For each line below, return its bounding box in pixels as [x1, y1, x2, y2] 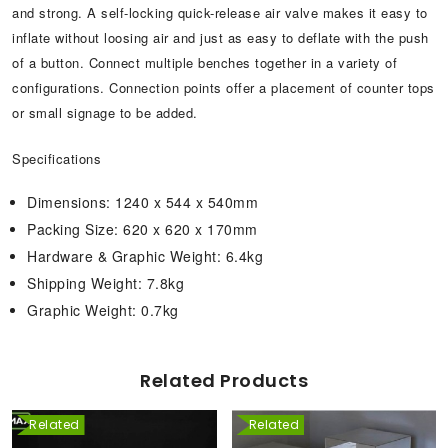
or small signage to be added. [12, 102, 198, 122]
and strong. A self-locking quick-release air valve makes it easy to [12, 2, 428, 22]
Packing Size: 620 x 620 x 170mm [27, 218, 258, 239]
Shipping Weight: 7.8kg [27, 272, 184, 293]
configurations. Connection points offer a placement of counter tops [12, 77, 435, 97]
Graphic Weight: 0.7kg [27, 299, 179, 320]
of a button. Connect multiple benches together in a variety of [12, 52, 397, 72]
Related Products [140, 367, 308, 393]
